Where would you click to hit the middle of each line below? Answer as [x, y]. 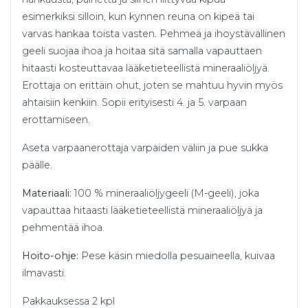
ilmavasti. [44, 273]
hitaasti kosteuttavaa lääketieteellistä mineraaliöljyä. [146, 68]
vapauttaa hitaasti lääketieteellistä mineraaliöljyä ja [142, 211]
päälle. [37, 165]
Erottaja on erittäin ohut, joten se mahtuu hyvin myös [152, 86]
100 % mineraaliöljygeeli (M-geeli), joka [165, 194]
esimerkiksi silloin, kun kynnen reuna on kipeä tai [138, 17]
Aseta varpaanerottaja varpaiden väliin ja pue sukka [145, 148]
